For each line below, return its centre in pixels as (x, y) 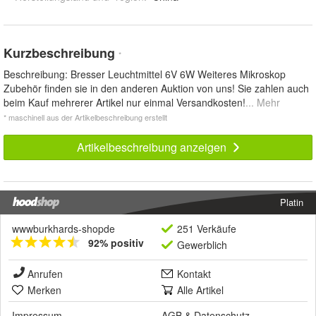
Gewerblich (202, 244)
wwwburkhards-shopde (63, 228)
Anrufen (45, 273)
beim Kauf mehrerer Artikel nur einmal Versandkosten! (124, 102)
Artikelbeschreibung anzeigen (153, 147)
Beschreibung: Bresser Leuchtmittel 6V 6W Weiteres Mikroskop (145, 74)
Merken (44, 290)
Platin (292, 202)
